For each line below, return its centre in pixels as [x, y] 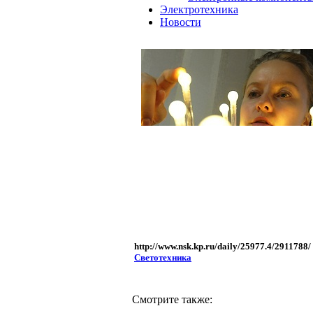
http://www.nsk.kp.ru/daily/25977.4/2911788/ [223, 247]
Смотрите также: [172, 299]
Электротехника [199, 9]
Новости [181, 22]
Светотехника [163, 258]
